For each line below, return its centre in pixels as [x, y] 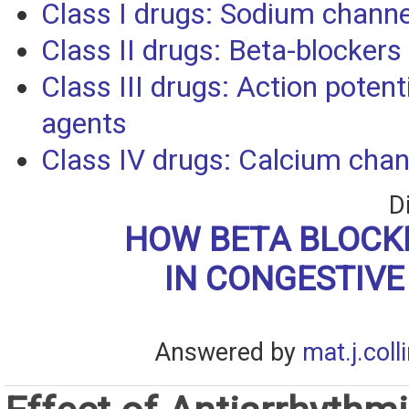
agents [84, 124]
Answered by [228, 353]
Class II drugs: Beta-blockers [221, 51]
